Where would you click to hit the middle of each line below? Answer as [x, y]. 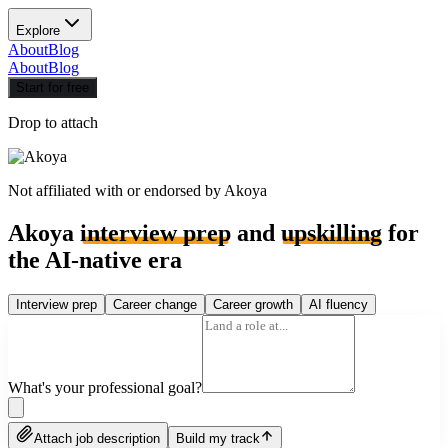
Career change [155, 304]
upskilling [331, 232]
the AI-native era [95, 259]
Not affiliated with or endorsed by [116, 190]
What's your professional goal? [105, 387]
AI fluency [338, 304]
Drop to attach [53, 122]
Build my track [218, 438]
